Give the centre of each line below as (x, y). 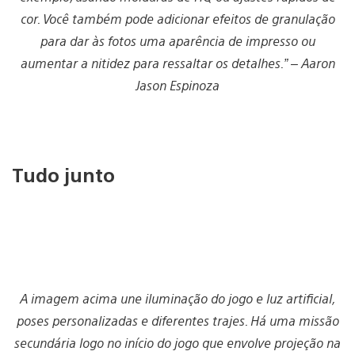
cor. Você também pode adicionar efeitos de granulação (177, 19)
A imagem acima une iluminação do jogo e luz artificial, (177, 298)
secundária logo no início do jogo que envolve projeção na (177, 342)
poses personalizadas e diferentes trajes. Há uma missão (177, 320)
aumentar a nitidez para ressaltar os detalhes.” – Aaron (177, 63)
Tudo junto (66, 174)
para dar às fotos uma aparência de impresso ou (177, 41)
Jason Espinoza (177, 86)
